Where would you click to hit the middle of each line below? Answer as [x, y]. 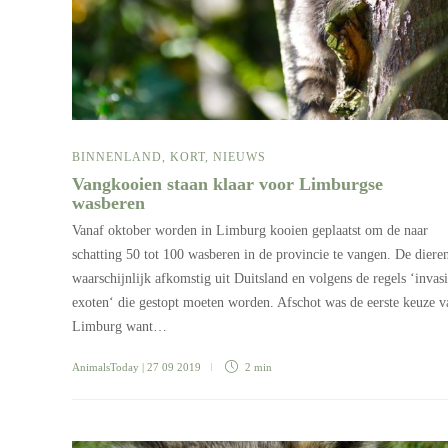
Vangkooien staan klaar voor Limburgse [227, 184]
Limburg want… [119, 327]
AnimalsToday [105, 367]
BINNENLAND [117, 157]
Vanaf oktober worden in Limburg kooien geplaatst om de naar [250, 231]
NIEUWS [239, 157]
